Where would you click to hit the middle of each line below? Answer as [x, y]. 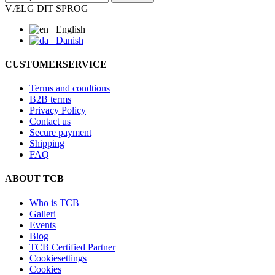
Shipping [47, 144]
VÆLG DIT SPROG [47, 8]
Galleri [43, 214]
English [67, 29]
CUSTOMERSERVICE [56, 64]
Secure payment [60, 133]
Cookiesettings [58, 258]
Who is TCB [54, 203]
